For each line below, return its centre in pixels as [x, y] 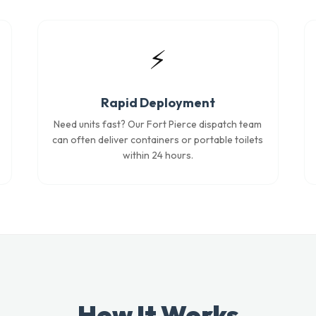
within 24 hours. [158, 155]
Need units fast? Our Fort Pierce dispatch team [158, 124]
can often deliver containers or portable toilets [158, 140]
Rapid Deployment [158, 103]
